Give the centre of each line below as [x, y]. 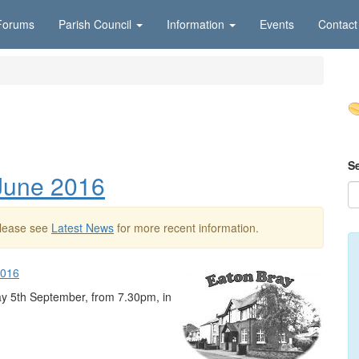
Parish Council [95, 24]
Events [277, 24]
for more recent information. [186, 228]
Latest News [83, 228]
